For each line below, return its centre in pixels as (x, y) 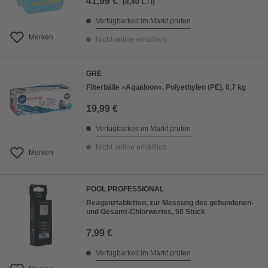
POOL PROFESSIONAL (125, 189)
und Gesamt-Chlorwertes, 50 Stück (146, 212)
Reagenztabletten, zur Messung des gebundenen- (170, 203)
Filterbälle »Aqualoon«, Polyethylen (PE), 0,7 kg (166, 88)
